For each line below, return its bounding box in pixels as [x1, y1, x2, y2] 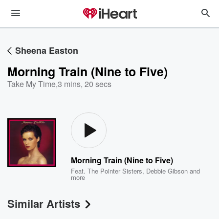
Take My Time [7, 78, 56, 89]
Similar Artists [7, 196, 80, 211]
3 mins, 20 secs [58, 78, 111, 89]
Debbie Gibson [146, 166, 188, 175]
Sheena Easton [15, 44, 78, 57]
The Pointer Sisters [88, 166, 143, 175]
